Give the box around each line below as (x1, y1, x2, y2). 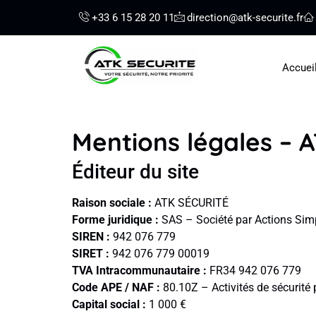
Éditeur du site (72, 159, 199, 183)
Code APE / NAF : (72, 280, 160, 294)
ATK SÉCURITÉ (152, 195, 229, 209)
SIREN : (72, 229, 110, 243)
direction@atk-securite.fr (187, 11, 303, 24)
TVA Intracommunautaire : (72, 263, 207, 277)
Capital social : (72, 297, 146, 311)
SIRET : (72, 246, 109, 260)
